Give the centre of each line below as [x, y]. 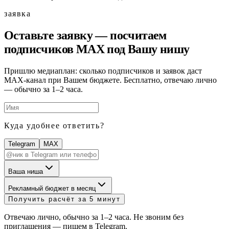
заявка [18, 14]
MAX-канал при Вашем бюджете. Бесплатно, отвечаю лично [110, 80]
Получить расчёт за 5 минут [64, 199]
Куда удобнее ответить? [54, 126]
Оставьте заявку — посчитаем [85, 36]
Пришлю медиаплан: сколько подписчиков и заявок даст [103, 71]
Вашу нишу [159, 49]
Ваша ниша [26, 172]
